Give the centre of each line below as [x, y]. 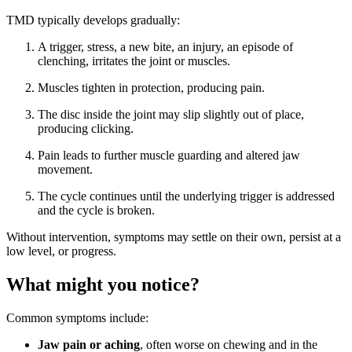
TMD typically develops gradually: [93, 20]
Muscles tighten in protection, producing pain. [151, 87]
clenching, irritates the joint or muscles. [134, 60]
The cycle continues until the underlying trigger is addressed [186, 196]
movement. [65, 169]
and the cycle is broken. [96, 210]
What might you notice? [103, 284]
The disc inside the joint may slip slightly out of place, [171, 114]
